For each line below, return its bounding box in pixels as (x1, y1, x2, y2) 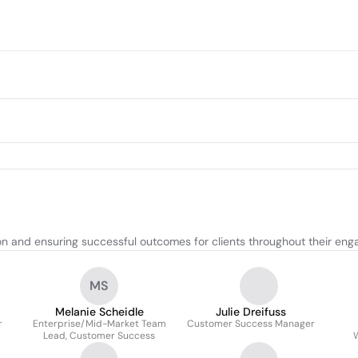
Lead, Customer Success (43, 329, 155, 342)
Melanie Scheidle (54, 304, 144, 319)
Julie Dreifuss (216, 304, 286, 319)
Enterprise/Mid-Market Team (32, 317, 166, 330)
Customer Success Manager (187, 317, 315, 330)
